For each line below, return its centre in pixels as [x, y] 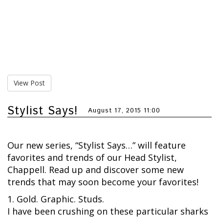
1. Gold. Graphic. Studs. [56, 199]
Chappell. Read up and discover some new [96, 170]
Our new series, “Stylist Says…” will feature [97, 145]
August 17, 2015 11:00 [124, 111]
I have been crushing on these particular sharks [108, 211]
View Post [29, 83]
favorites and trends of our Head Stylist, [92, 158]
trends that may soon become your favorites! [103, 182]
